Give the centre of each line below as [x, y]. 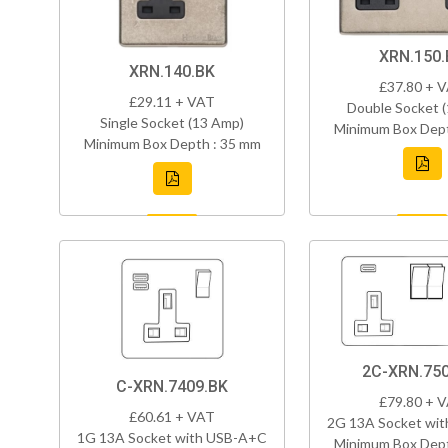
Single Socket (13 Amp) [172, 123]
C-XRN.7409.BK [172, 387]
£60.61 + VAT [172, 417]
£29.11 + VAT [172, 102]
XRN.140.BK [172, 72]
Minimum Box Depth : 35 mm [172, 144]
